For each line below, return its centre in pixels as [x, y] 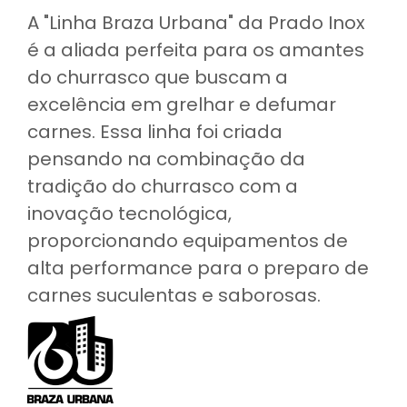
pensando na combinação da [166, 159]
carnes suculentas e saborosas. [174, 295]
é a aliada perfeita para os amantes [196, 50]
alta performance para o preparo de [198, 268]
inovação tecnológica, [129, 213]
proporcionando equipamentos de [188, 240]
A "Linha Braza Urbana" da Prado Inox [196, 22]
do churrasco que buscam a [158, 77]
